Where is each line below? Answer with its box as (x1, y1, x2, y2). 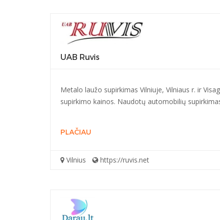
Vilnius (64, 155, 86, 165)
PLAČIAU (60, 128, 91, 137)
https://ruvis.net (98, 155, 149, 165)
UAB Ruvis (60, 52, 100, 62)
